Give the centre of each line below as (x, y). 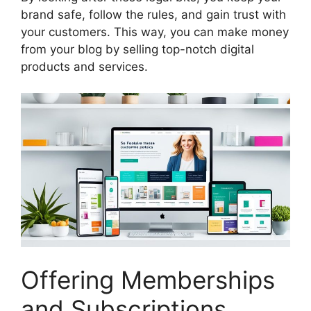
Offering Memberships (148, 279)
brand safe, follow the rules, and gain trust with (153, 14)
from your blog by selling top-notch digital (137, 49)
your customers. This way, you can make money (155, 32)
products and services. (84, 66)
